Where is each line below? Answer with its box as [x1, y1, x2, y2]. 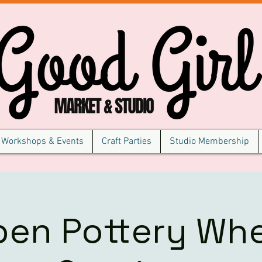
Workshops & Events [1, 136, 84, 147]
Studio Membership [170, 136, 249, 147]
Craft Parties [102, 136, 151, 147]
